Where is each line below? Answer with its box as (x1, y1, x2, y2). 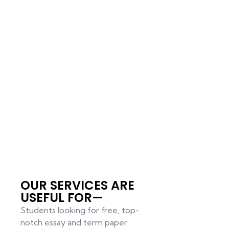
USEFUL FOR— (20, 189, 103, 206)
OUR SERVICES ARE (20, 176, 134, 194)
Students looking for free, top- (20, 204, 140, 215)
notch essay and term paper (20, 217, 127, 227)
